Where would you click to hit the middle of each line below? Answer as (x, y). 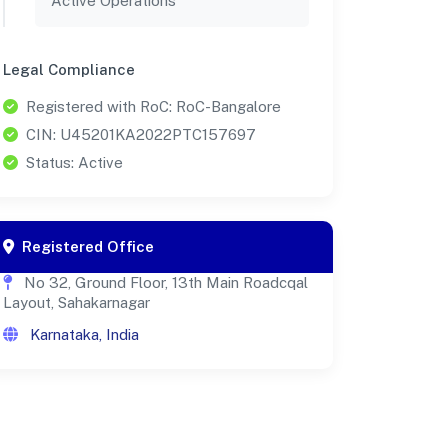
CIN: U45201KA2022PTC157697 (141, 134)
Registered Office (88, 246)
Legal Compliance (69, 69)
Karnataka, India (82, 334)
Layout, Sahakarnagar (76, 302)
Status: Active (74, 162)
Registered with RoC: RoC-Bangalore (153, 106)
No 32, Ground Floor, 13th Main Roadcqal (164, 282)
